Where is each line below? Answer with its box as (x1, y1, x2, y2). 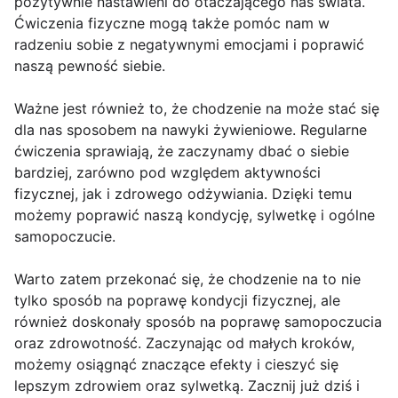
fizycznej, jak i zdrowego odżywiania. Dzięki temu (14, 185, 352, 203)
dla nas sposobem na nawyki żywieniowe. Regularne (14, 121, 367, 139)
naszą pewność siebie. (14, 57, 165, 76)
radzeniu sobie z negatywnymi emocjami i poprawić (14, 36, 364, 54)
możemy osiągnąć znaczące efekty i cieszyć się (14, 355, 338, 374)
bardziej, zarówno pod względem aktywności (14, 163, 321, 182)
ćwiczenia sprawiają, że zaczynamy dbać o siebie (14, 142, 349, 161)
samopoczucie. (14, 227, 115, 246)
